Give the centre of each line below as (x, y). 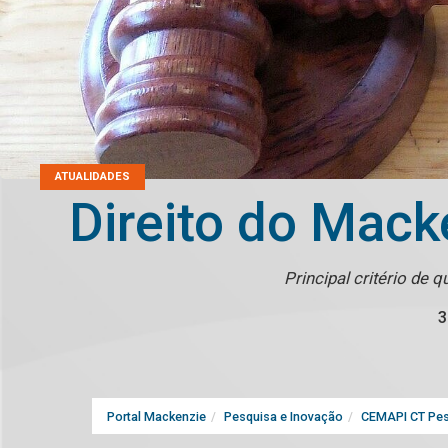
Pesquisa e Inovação (283, 417)
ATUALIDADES (92, 177)
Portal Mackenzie (156, 417)
